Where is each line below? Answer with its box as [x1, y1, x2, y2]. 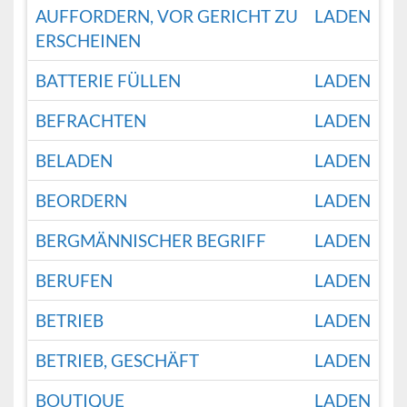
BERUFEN [35, 270, 114, 292]
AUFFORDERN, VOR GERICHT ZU [35, 5, 299, 27]
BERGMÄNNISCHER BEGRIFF [35, 230, 267, 252]
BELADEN [35, 150, 114, 172]
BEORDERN [35, 190, 128, 212]
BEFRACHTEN [35, 110, 147, 132]
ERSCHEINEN [35, 30, 142, 52]
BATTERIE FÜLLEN [35, 70, 182, 92]
